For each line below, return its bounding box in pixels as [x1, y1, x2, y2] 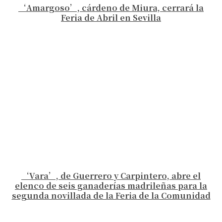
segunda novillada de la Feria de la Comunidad [11, 190, 211, 202]
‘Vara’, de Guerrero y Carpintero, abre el [21, 170, 201, 182]
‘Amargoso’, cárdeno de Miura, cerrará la [18, 1, 204, 13]
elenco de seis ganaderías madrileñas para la [15, 180, 207, 192]
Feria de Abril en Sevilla [61, 11, 161, 23]
